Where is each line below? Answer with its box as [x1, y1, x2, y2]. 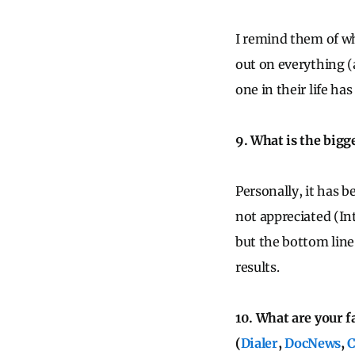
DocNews [281, 335, 341, 351]
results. [235, 259, 280, 275]
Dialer [240, 335, 278, 351]
